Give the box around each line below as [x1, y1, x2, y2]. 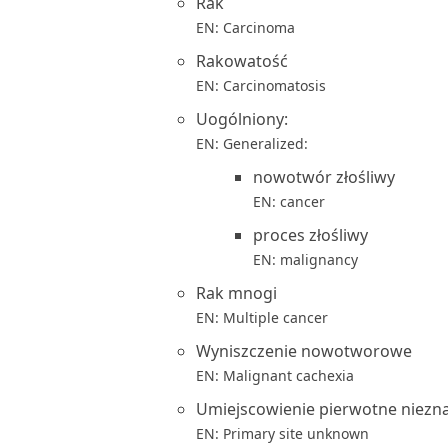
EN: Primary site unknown [196, 424, 369, 443]
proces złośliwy [253, 224, 368, 246]
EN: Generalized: [196, 134, 308, 153]
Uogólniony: [196, 108, 288, 130]
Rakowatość [196, 50, 288, 72]
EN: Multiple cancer [196, 308, 328, 327]
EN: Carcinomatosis [196, 76, 326, 95]
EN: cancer [253, 192, 325, 211]
